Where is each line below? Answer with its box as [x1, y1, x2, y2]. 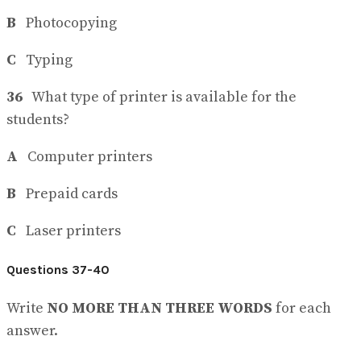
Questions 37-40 [6, 262, 110, 278]
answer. [6, 321, 58, 340]
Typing [19, 50, 73, 69]
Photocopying [19, 13, 117, 32]
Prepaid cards [16, 184, 118, 203]
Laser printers [16, 221, 121, 240]
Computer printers [21, 147, 152, 166]
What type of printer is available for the [23, 87, 297, 106]
